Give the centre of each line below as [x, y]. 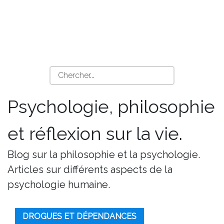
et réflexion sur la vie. [95, 133]
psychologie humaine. [59, 184]
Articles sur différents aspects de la [90, 169]
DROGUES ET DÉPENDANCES [79, 216]
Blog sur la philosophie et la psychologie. [104, 154]
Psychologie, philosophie [111, 106]
